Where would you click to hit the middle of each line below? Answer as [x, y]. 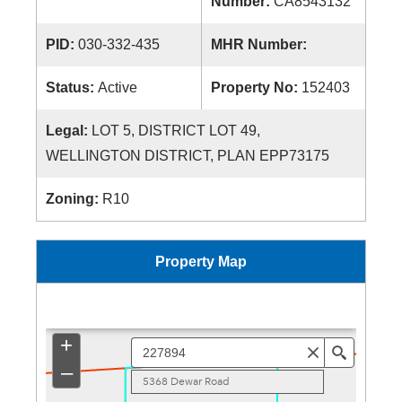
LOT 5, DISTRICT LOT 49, [176, 131]
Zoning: [74, 199]
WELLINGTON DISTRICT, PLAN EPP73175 [188, 156]
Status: [72, 87]
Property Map [201, 262]
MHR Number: [261, 44]
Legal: [69, 131]
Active [118, 87]
